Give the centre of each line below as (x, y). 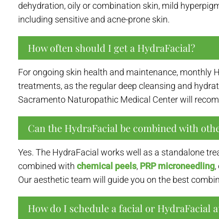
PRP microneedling (177, 166)
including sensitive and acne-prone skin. (94, 19)
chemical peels (107, 166)
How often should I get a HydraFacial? (111, 47)
